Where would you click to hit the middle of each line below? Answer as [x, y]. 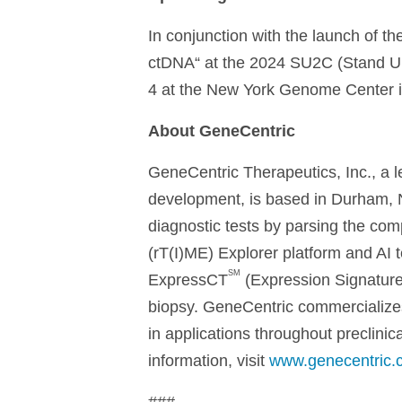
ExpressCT [188, 280]
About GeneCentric [221, 131]
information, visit [208, 361]
